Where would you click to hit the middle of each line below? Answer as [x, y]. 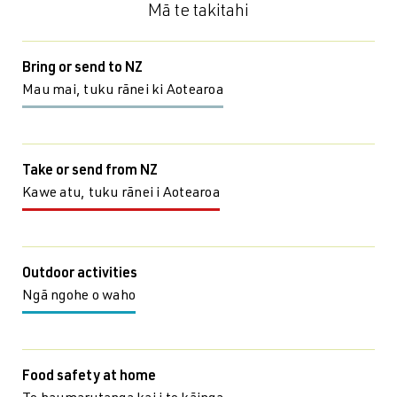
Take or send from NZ [90, 172]
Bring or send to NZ [82, 69]
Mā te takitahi [198, 12]
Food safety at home [89, 378]
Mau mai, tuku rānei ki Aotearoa [123, 91]
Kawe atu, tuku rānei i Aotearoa [121, 194]
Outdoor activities [80, 275]
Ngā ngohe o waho [79, 297]
